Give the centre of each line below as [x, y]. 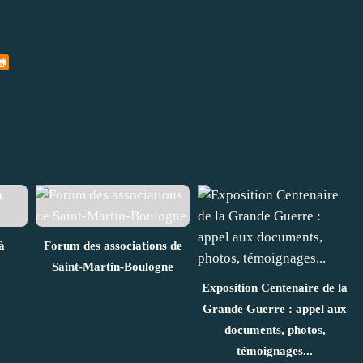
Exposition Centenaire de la [275, 287]
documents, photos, [275, 329]
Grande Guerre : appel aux [275, 308]
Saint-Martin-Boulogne [113, 266]
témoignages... [275, 350]
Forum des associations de [113, 245]
